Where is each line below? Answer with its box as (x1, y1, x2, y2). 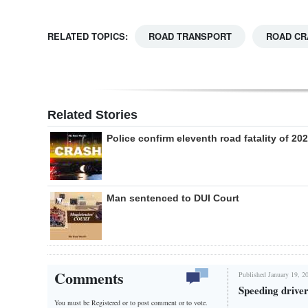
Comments (54, 266, 124, 289)
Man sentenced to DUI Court (107, 192, 239, 203)
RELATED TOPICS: (47, 29, 128, 43)
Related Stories (47, 107, 137, 122)
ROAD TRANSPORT (148, 29, 232, 43)
